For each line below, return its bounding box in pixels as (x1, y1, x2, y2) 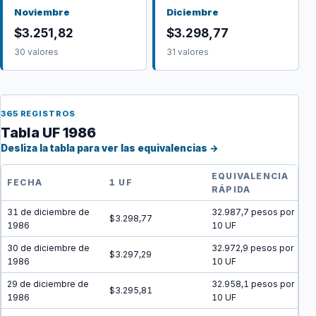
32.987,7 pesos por (212, 207, 294, 217)
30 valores (14, 47, 59, 57)
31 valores (166, 47, 209, 57)
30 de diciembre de (7, 243, 90, 253)
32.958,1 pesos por (212, 279, 294, 289)
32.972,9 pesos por (212, 243, 293, 253)
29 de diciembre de (7, 279, 89, 289)
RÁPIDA (212, 184, 251, 195)
